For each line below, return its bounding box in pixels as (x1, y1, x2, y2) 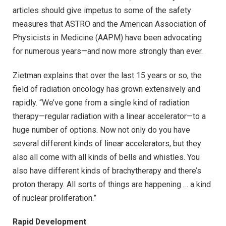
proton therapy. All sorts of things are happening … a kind (13, 179, 211, 189)
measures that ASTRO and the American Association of (13, 19, 206, 29)
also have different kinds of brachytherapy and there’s (13, 165, 201, 176)
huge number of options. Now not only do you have (13, 125, 190, 135)
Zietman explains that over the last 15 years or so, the (13, 70, 202, 80)
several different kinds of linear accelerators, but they (13, 138, 201, 148)
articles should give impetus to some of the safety (13, 5, 191, 15)
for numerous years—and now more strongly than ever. (13, 46, 203, 56)
